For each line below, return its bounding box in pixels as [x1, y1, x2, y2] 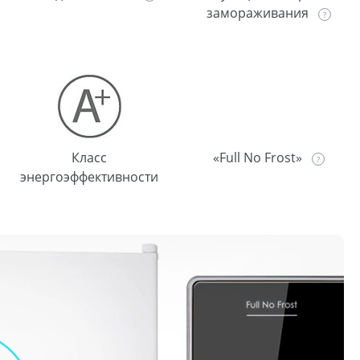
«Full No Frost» [213, 148, 306, 166]
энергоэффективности [19, 167, 158, 186]
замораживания [207, 3, 313, 22]
